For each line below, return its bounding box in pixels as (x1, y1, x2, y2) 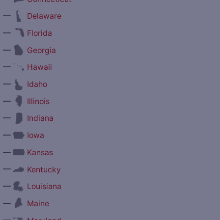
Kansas (27, 147, 53, 157)
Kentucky (27, 165, 61, 174)
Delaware (27, 11, 61, 21)
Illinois (27, 96, 50, 106)
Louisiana (27, 182, 61, 192)
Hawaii (27, 62, 52, 72)
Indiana (27, 113, 54, 123)
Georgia (27, 45, 56, 55)
